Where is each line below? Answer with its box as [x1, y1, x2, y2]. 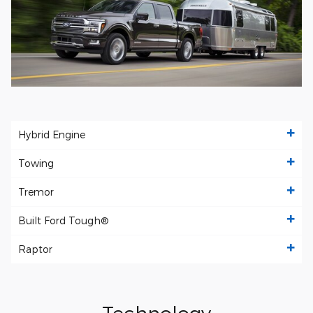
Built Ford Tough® [18, 214, 109, 227]
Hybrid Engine [18, 129, 85, 141]
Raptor [18, 243, 52, 256]
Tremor [18, 186, 54, 198]
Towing [18, 157, 54, 170]
